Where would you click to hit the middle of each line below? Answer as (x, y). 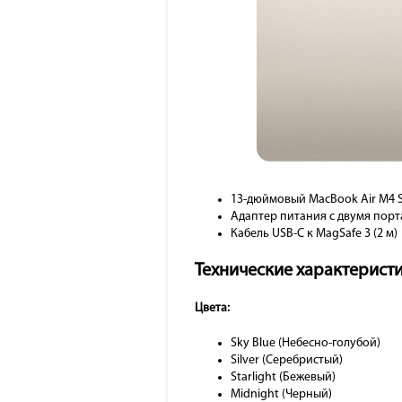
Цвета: (212, 308)
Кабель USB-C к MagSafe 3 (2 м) (314, 233)
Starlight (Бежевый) (283, 377)
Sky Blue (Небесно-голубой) (306, 343)
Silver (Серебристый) (287, 360)
